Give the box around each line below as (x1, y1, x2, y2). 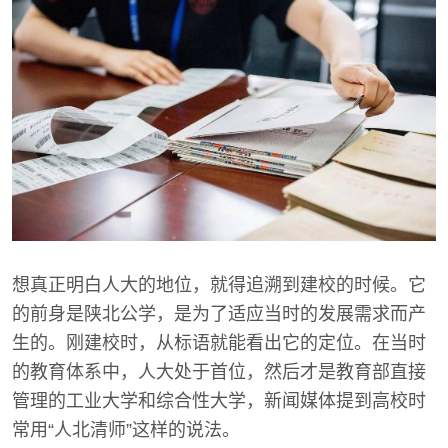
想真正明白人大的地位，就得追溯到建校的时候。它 (12, 274, 426, 295)
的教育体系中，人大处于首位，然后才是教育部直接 (12, 361, 426, 382)
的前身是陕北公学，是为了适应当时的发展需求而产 (12, 303, 426, 324)
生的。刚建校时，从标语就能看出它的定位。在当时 (12, 332, 426, 353)
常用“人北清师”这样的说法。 (12, 419, 240, 440)
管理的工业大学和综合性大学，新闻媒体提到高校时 (12, 390, 426, 411)
